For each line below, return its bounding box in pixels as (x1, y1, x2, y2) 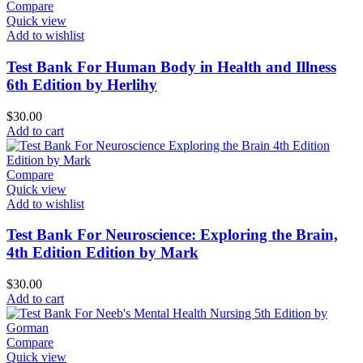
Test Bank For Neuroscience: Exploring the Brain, (6, 226, 338, 244)
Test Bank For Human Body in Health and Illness (6, 58, 336, 76)
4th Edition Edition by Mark (6, 244, 199, 262)
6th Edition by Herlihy (6, 76, 157, 94)
